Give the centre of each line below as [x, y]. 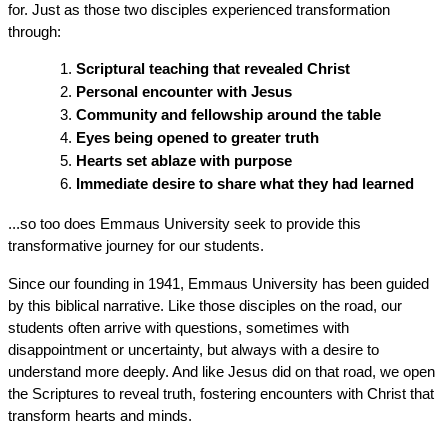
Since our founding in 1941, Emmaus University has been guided [218, 283]
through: [34, 31]
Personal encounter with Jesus [183, 91]
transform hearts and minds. [99, 415]
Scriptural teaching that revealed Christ [212, 68]
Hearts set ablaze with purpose [183, 160]
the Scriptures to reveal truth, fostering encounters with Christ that [220, 393]
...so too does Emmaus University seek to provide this [184, 223]
